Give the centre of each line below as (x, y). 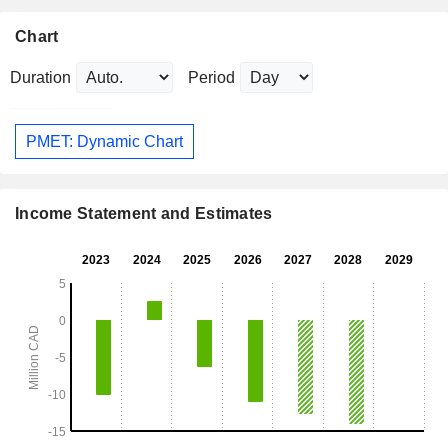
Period (211, 78)
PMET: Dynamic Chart (104, 141)
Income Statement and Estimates (144, 214)
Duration (40, 78)
